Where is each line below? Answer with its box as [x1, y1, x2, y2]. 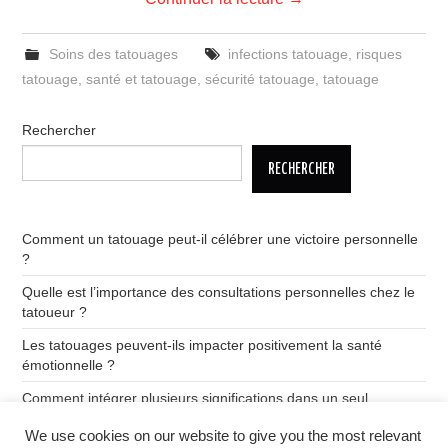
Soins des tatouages [48, 46, 178, 62]
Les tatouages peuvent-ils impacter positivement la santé [22, 337, 383, 353]
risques [355, 46, 402, 62]
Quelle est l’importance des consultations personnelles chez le [22, 284, 416, 300]
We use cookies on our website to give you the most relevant [25, 428, 421, 444]
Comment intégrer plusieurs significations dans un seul [22, 390, 369, 406]
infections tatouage [227, 46, 348, 62]
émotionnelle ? [22, 357, 116, 373]
